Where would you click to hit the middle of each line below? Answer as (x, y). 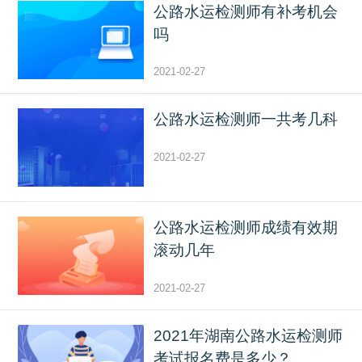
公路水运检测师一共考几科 (245, 120)
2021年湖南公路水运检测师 (248, 335)
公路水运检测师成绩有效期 (245, 227)
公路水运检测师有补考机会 (245, 11)
